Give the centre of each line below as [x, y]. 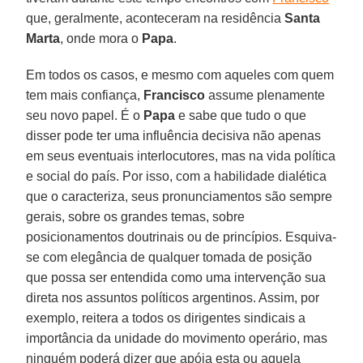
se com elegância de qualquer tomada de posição [169, 257]
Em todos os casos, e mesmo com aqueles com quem [180, 75]
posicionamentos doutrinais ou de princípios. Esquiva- [181, 237]
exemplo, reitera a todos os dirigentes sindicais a [166, 318]
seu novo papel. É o [85, 115]
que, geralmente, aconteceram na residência [156, 18]
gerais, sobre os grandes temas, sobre [136, 216]
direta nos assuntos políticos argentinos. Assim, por [173, 297]
